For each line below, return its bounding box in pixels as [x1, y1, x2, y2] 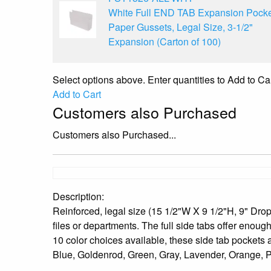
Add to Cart [53, 87, 101, 101]
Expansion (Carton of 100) [108, 34, 221, 48]
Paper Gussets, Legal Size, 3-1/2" [108, 19, 253, 34]
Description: [53, 189, 104, 203]
